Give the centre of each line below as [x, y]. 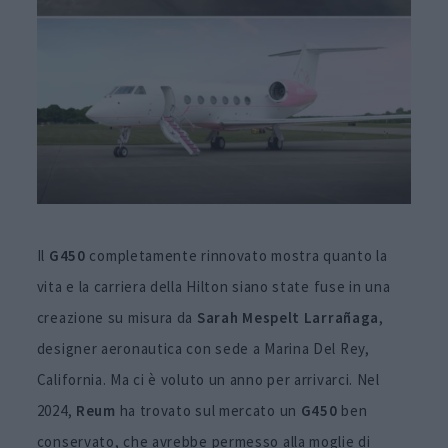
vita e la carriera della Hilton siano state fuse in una [213, 287]
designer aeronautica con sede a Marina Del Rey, [203, 349]
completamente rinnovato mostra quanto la [236, 256]
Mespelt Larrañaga [311, 318]
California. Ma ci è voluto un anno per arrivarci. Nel [208, 380]
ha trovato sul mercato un [208, 411]
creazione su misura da [116, 318]
